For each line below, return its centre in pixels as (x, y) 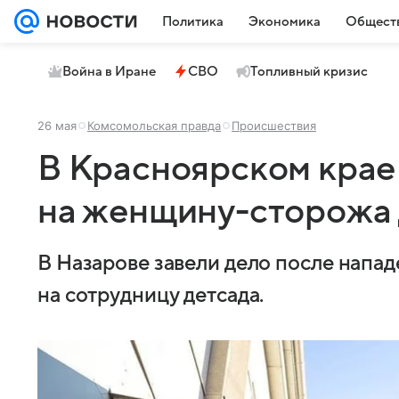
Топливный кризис (309, 71)
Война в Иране (109, 71)
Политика (193, 21)
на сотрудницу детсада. (151, 296)
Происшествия (274, 126)
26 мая (57, 126)
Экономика (285, 21)
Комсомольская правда (154, 126)
